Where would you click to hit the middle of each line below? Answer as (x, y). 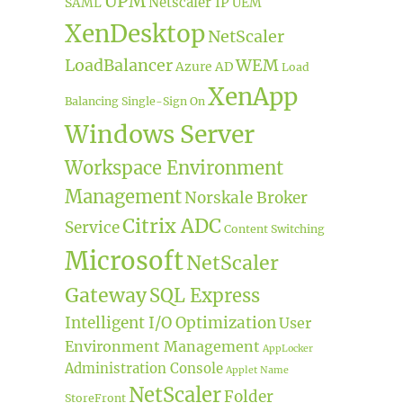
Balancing (91, 101)
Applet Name (257, 370)
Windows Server (159, 134)
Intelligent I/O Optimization (170, 322)
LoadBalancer (118, 65)
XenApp (252, 96)
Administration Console (143, 368)
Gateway (105, 295)
